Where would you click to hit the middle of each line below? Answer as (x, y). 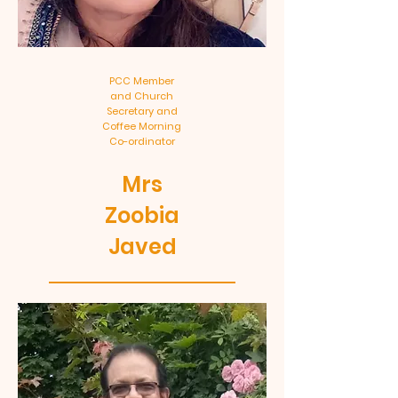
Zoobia (142, 215)
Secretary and (142, 111)
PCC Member (142, 81)
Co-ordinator (142, 141)
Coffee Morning (142, 126)
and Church (142, 96)
